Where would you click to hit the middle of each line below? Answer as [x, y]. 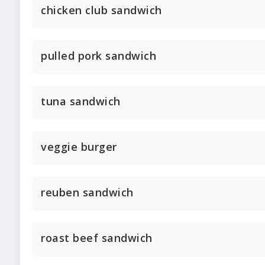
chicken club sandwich [101, 10]
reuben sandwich [87, 192]
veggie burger [79, 147]
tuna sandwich [81, 101]
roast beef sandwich [97, 238]
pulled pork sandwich [98, 56]
